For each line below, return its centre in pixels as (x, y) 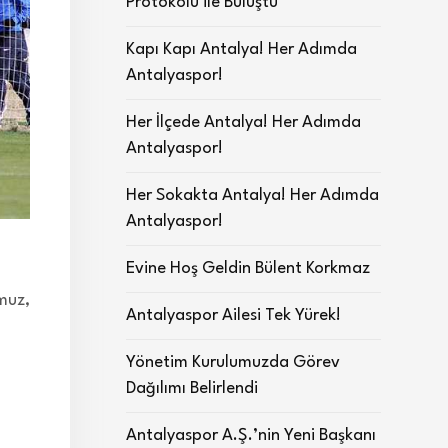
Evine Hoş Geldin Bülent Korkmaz (248, 268)
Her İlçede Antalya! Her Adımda (243, 122)
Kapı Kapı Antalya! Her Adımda (241, 49)
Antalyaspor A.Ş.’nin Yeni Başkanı (251, 435)
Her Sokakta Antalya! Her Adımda (252, 195)
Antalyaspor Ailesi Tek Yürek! (233, 315)
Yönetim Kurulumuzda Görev (233, 362)
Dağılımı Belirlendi (192, 388)
